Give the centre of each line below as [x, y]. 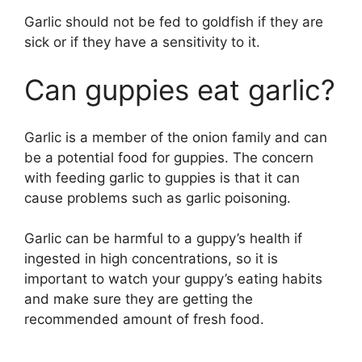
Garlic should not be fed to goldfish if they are [174, 21]
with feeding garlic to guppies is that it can [162, 177]
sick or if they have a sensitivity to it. [142, 42]
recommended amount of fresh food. [144, 320]
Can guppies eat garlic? [180, 90]
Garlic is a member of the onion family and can [176, 137]
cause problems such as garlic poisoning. [158, 198]
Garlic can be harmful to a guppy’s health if [163, 239]
